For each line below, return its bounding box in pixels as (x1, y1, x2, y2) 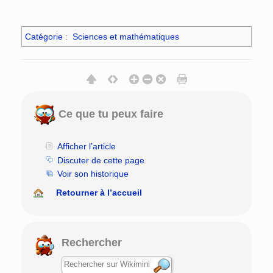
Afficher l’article (57, 141, 116, 152)
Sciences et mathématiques (72, 31, 179, 41)
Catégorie (25, 31, 63, 41)
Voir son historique (57, 168, 129, 179)
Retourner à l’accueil (56, 187, 142, 197)
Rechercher (62, 236, 122, 249)
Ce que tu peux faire (55, 107, 163, 120)
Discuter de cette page (57, 155, 144, 165)
